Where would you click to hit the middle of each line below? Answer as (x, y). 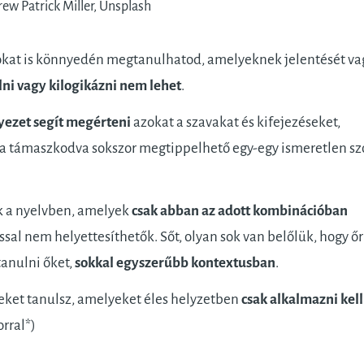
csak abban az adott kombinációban (239, 211)
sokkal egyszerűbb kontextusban (173, 263)
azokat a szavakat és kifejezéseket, (235, 122)
